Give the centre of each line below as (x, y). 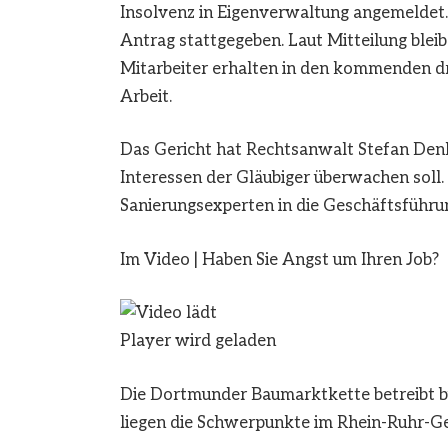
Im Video (154, 259)
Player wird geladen (197, 341)
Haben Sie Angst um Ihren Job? (320, 259)
